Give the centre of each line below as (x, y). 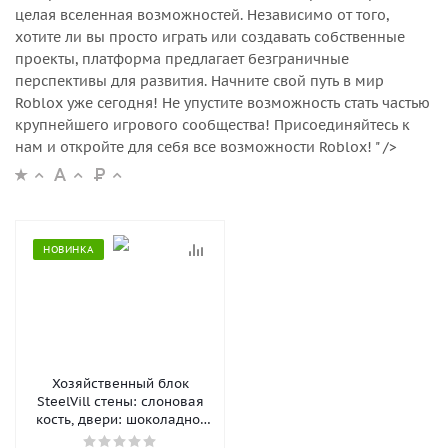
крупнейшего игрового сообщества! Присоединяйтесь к (212, 125)
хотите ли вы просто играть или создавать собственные (210, 37)
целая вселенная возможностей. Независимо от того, (202, 15)
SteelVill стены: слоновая (120, 401)
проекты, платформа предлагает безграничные (182, 59)
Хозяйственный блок (120, 383)
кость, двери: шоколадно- (120, 419)
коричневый (120, 437)
